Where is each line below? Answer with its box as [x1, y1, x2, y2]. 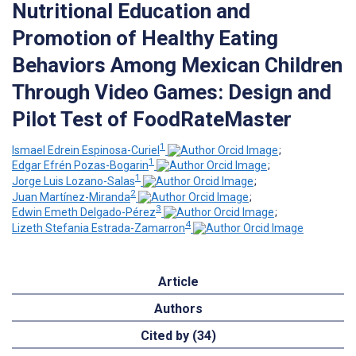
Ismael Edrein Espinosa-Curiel [12, 143, 160, 157]
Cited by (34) [140, 327, 216, 343]
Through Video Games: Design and [12, 79, 331, 104]
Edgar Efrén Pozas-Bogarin [12, 159, 149, 172]
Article [157, 273, 199, 289]
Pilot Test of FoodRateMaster [12, 106, 292, 131]
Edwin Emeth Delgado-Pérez [12, 206, 156, 219]
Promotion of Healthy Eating [12, 25, 278, 50]
